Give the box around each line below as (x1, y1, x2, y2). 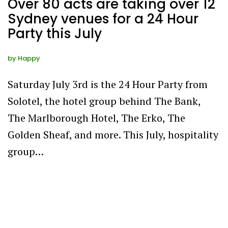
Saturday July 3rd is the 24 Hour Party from (8, 77, 208, 91)
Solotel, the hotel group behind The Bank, (8, 94, 201, 108)
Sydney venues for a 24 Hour (8, 10, 198, 28)
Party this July (8, 24, 102, 43)
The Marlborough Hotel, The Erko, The (8, 111, 185, 125)
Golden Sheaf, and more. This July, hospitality (8, 128, 218, 141)
